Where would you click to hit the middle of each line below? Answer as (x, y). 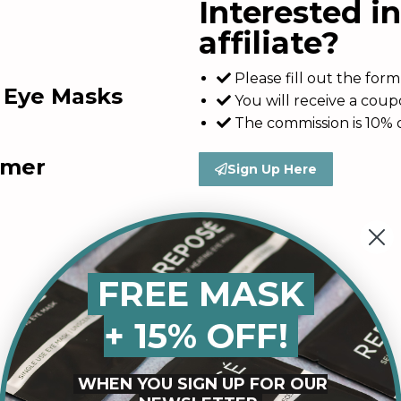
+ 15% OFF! (200, 336)
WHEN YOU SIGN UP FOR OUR (200, 384)
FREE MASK (196, 294)
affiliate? (269, 43)
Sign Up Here (272, 169)
